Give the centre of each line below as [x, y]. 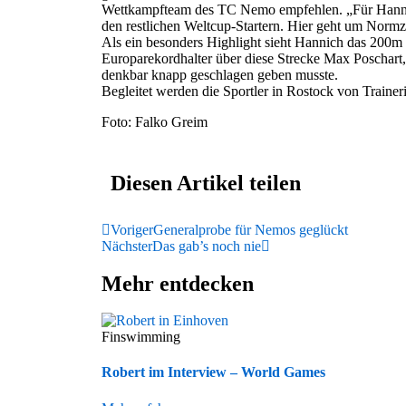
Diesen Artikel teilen [206, 183]
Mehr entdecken [178, 284]
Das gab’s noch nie [207, 246]
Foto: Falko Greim [155, 122]
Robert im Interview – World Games [213, 372]
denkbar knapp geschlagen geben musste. [220, 75]
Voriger [132, 230]
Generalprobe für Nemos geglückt [251, 230]
